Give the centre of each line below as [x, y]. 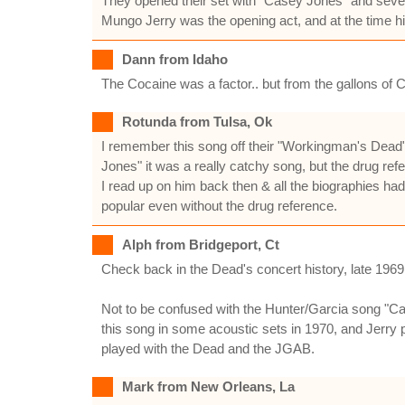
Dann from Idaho [175, 59]
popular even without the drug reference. [219, 206]
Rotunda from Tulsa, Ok [197, 122]
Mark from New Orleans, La [208, 386]
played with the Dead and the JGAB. [208, 348]
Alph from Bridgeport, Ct [201, 245]
